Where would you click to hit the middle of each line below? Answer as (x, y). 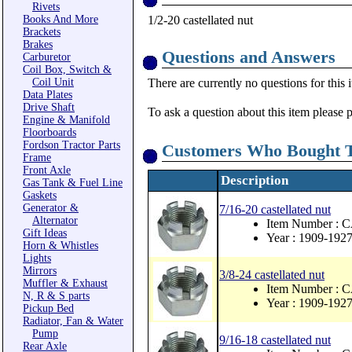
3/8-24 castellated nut (272, 275)
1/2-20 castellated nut (200, 20)
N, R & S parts (56, 296)
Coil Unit (53, 82)
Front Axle (47, 170)
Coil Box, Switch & (67, 70)
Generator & (51, 208)
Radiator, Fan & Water (73, 321)
